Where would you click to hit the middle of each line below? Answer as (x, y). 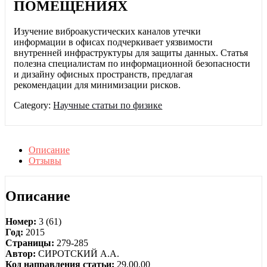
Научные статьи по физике (108, 105)
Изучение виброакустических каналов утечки (108, 32)
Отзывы (45, 161)
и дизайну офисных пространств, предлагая (103, 74)
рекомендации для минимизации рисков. (97, 85)
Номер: (21, 221)
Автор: (21, 253)
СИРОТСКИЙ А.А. (79, 253)
